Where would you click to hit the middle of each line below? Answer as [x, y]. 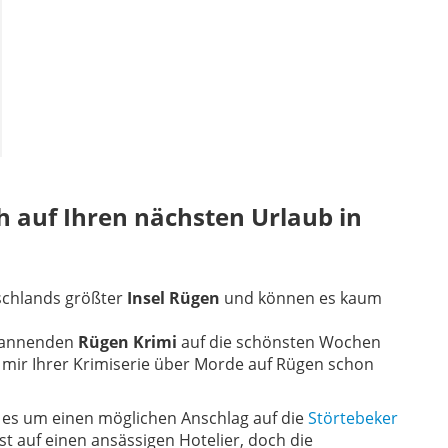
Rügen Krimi [127, 342]
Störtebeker [353, 418]
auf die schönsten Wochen [279, 342]
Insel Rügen [173, 298]
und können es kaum [301, 298]
